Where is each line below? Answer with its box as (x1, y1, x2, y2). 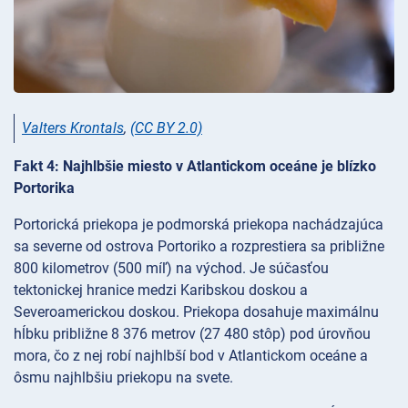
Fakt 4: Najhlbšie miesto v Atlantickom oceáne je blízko (14, 157, 376, 175)
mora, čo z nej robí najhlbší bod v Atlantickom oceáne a (14, 346, 368, 364)
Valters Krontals (22, 119, 124, 138)
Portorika (14, 178, 75, 197)
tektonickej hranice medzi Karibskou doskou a (14, 280, 308, 299)
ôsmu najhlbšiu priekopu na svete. (14, 368, 233, 386)
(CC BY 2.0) (130, 119, 202, 138)
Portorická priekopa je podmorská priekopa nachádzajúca (14, 215, 383, 233)
